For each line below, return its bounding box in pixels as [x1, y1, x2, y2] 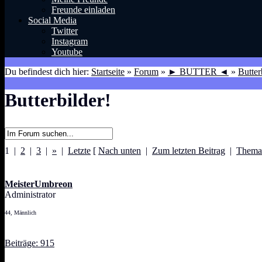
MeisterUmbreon [5, 178, 73, 189]
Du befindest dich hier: [5, 67, 91, 77]
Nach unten [98, 145, 141, 156]
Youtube [51, 47, 82, 57]
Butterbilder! [5, 89, 111, 111]
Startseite [91, 67, 125, 77]
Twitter [51, 26, 78, 36]
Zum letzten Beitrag [152, 145, 225, 156]
